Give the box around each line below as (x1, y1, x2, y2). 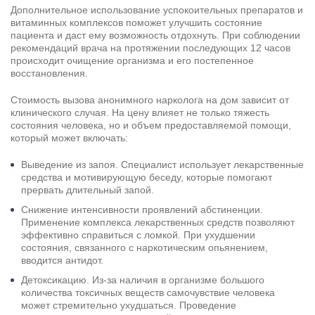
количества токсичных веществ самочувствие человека (21, 287, 275, 299)
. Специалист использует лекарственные (115, 159, 304, 171)
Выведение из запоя (21, 159, 115, 171)
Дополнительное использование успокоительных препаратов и (11, 4, 303, 16)
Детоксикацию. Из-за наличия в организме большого (21, 274, 264, 286)
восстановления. (11, 67, 88, 79)
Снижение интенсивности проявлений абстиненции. (21, 204, 263, 216)
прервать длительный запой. (21, 184, 154, 196)
